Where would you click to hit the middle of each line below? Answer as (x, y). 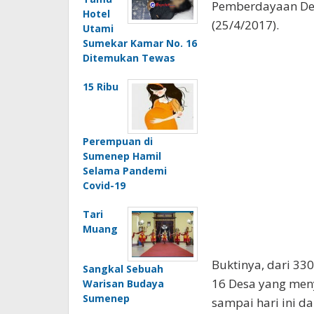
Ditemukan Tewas (129, 57)
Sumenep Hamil (122, 156)
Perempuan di (118, 141)
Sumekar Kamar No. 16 (140, 43)
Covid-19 (104, 185)
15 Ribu (101, 86)
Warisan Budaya (123, 283)
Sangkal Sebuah (123, 268)
